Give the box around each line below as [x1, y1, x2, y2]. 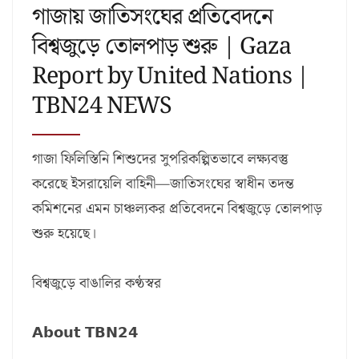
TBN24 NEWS [32, 88, 172, 124]
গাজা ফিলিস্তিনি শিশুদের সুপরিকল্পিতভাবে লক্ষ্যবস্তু [32, 148, 288, 171]
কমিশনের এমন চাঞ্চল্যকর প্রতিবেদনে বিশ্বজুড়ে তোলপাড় [32, 198, 322, 220]
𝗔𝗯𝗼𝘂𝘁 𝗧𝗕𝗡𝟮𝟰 [32, 322, 139, 345]
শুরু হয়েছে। [32, 223, 96, 245]
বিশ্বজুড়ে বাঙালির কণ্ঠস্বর [32, 272, 161, 295]
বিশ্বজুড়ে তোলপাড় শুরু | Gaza [32, 29, 292, 65]
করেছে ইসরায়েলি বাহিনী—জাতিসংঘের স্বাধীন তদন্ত [32, 173, 294, 196]
